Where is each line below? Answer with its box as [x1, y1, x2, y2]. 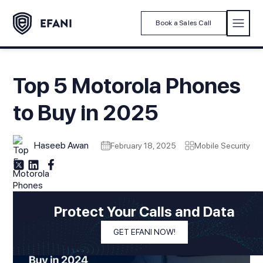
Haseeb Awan [34, 140, 89, 151]
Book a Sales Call [156, 19, 212, 27]
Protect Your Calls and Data [54, 203, 235, 220]
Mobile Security [194, 141, 250, 150]
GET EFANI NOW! [113, 227, 176, 237]
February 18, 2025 [110, 141, 176, 150]
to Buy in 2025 [13, 99, 159, 126]
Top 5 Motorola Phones [13, 72, 241, 99]
